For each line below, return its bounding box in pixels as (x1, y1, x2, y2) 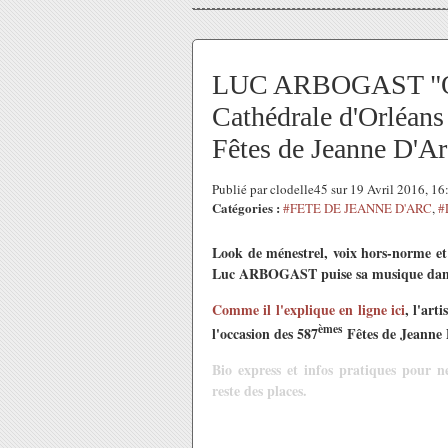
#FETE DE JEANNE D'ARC (283, 199, 432, 217)
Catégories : (212, 198, 280, 217)
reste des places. (212, 379, 307, 401)
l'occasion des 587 (212, 322, 318, 344)
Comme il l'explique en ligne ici (212, 299, 406, 320)
